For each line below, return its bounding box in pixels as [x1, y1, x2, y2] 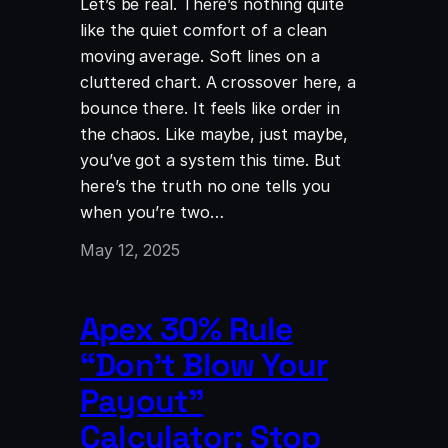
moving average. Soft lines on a [80, 45, 320, 66]
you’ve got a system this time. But [80, 149, 342, 170]
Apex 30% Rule [80, 308, 293, 349]
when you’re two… [80, 201, 224, 222]
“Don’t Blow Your [80, 344, 329, 385]
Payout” [80, 380, 204, 421]
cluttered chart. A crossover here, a [80, 71, 357, 92]
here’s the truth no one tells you [80, 175, 331, 196]
